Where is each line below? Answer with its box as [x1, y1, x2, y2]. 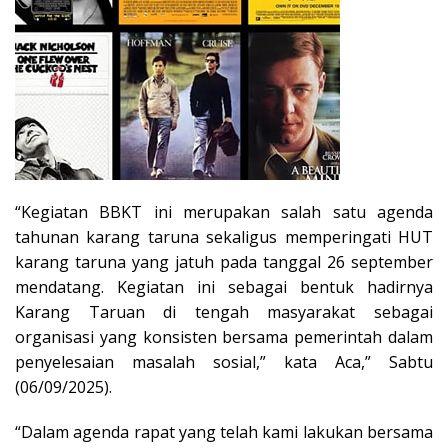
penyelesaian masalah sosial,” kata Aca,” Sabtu [15, 351, 433, 374]
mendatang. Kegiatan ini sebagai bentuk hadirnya [15, 276, 433, 299]
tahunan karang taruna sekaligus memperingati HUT [15, 226, 433, 249]
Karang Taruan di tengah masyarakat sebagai [15, 301, 433, 324]
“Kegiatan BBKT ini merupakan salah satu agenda [15, 201, 433, 224]
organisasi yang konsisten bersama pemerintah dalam [15, 326, 433, 349]
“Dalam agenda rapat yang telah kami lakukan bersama [15, 421, 433, 444]
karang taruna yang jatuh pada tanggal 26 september [15, 251, 433, 274]
